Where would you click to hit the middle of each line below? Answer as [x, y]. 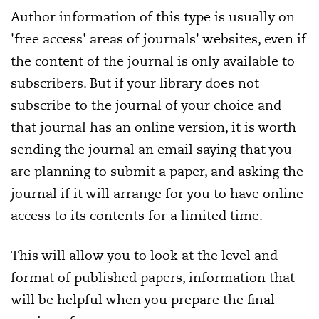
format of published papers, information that [153, 278]
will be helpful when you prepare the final [143, 300]
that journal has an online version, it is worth [153, 127]
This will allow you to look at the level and [144, 256]
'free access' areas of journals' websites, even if [158, 39]
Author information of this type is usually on [153, 17]
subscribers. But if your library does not [135, 83]
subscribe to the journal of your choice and [146, 105]
